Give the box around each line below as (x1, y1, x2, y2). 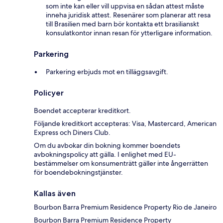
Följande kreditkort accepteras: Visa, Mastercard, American (34, 119, 217, 128)
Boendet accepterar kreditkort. (34, 106, 131, 115)
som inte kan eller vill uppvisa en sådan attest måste (46, 1, 204, 11)
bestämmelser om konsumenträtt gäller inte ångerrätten (34, 159, 208, 168)
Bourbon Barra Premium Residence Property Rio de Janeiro (34, 203, 217, 212)
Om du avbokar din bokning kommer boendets (34, 141, 180, 150)
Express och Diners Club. (34, 128, 111, 137)
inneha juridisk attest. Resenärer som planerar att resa (46, 10, 211, 20)
